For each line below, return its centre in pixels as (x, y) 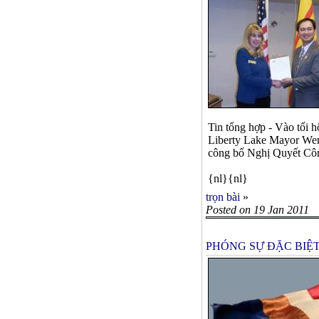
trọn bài (223, 197)
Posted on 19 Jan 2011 (257, 210)
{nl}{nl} (228, 179)
